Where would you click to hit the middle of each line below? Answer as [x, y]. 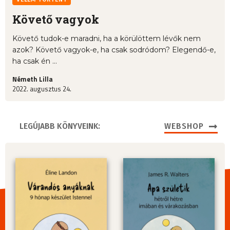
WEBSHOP [184, 126]
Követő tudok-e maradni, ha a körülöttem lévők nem [107, 39]
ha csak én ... [35, 61]
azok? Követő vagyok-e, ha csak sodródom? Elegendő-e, [114, 50]
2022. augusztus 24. [42, 89]
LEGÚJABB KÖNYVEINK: [60, 126]
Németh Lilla [33, 79]
